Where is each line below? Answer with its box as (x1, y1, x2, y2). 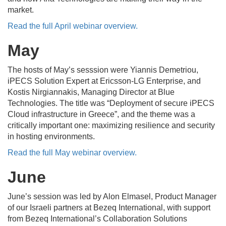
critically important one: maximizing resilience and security (8, 121, 215, 130)
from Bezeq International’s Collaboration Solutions (8, 214, 187, 223)
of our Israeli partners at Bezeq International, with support (8, 203, 210, 212)
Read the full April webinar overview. (8, 21, 138, 30)
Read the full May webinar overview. (8, 148, 137, 157)
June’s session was (8, 192, 78, 201)
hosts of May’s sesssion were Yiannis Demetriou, (24, 65, 198, 74)
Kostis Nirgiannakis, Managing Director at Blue (8, 87, 175, 96)
